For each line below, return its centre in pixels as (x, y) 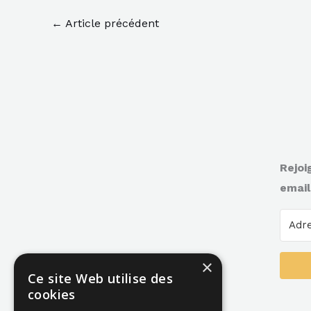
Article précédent (111, 23)
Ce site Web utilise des (101, 278)
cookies (52, 294)
